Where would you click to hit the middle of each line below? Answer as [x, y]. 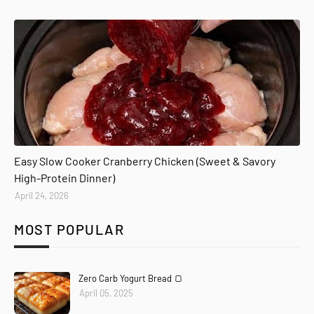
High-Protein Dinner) [64, 178]
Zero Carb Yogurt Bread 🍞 [131, 279]
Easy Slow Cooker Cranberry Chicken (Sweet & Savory [145, 161]
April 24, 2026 [42, 196]
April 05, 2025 [106, 293]
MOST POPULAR [69, 230]
